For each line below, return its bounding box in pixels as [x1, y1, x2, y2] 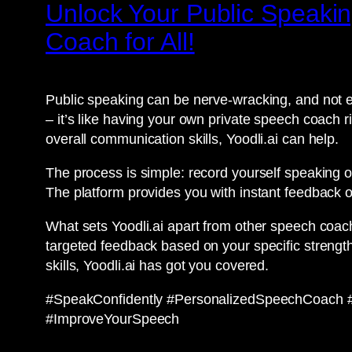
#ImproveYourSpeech [46, 311, 180, 328]
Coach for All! [46, 27, 195, 56]
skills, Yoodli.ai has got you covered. [46, 258, 269, 274]
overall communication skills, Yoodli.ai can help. [46, 131, 339, 148]
